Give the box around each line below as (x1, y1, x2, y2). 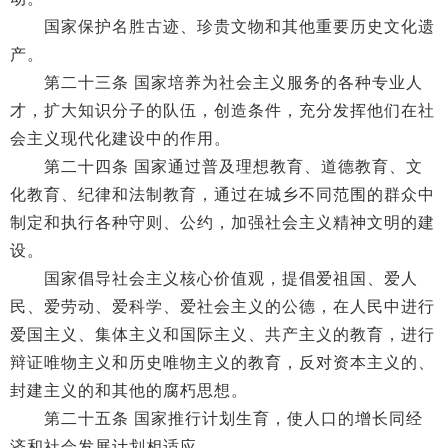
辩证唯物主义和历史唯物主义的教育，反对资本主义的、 (10, 354, 435, 371)
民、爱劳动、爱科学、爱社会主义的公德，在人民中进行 (10, 298, 435, 315)
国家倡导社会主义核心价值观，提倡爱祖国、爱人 (10, 270, 418, 287)
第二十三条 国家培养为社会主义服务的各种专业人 (10, 74, 423, 91)
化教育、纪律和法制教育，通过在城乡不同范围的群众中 (10, 186, 435, 203)
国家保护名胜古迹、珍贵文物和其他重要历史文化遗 (10, 18, 435, 35)
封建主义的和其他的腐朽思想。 (10, 382, 248, 399)
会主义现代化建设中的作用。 (10, 130, 231, 147)
